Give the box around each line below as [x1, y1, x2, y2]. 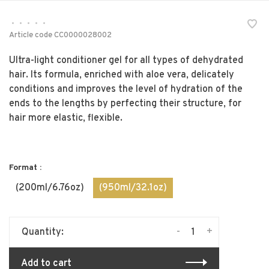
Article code [9, 31, 52, 40]
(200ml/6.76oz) [16, 182, 84, 194]
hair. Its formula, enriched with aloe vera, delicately [9, 69, 234, 81]
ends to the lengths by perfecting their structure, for [9, 98, 241, 110]
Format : [9, 163, 41, 173]
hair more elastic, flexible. [9, 112, 122, 124]
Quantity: [22, 226, 64, 238]
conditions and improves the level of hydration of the [9, 83, 243, 95]
